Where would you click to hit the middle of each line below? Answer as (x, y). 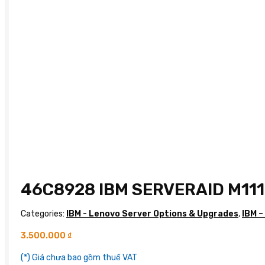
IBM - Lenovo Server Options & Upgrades (152, 214)
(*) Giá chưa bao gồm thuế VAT (79, 257)
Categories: (43, 214)
